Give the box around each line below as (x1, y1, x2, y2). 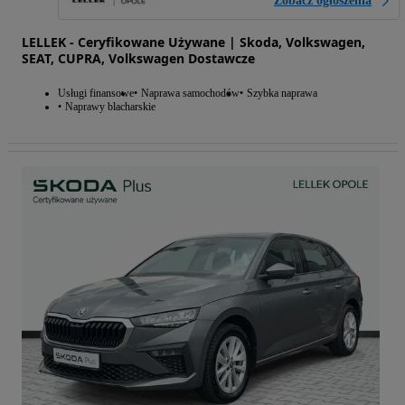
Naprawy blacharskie (65, 99, 155, 113)
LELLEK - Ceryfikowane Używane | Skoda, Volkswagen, (22, 33, 365, 51)
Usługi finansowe (58, 86, 134, 99)
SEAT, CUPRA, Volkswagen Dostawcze (22, 49, 255, 67)
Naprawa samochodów (141, 86, 240, 99)
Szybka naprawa (247, 86, 317, 99)
